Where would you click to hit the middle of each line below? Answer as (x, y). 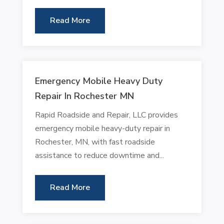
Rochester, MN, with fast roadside (95, 142)
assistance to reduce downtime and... (99, 155)
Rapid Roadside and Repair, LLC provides (106, 115)
